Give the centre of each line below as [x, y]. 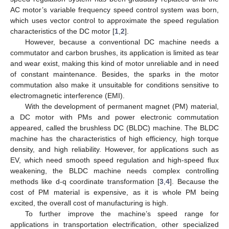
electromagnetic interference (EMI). [67, 95]
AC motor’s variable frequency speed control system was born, [114, 9]
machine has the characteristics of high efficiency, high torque [114, 138]
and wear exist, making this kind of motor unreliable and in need [114, 63]
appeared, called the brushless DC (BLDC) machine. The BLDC [114, 128]
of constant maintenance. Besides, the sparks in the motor [114, 74]
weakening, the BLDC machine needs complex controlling [114, 170]
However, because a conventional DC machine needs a [122, 42]
